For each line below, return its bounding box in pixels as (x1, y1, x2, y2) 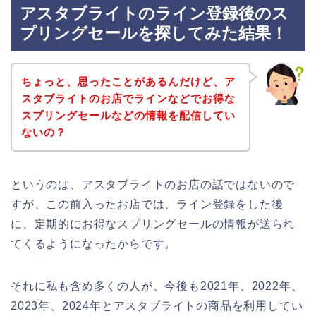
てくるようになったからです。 (11, 237, 177, 250)
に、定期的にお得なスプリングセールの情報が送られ (11, 217, 296, 230)
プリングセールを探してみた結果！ (20, 24, 287, 43)
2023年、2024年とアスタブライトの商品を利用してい (11, 299, 303, 312)
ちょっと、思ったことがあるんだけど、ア (20, 75, 236, 87)
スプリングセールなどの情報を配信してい (20, 109, 236, 121)
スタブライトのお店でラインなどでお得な (20, 92, 236, 104)
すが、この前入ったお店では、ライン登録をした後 (11, 197, 284, 210)
